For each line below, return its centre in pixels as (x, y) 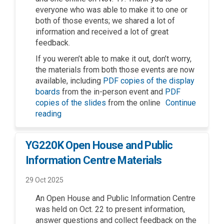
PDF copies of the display (149, 81)
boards (48, 92)
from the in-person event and (112, 92)
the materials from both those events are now (115, 70)
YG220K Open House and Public (99, 145)
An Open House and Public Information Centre (115, 198)
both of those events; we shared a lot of (105, 21)
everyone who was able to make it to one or (111, 10)
